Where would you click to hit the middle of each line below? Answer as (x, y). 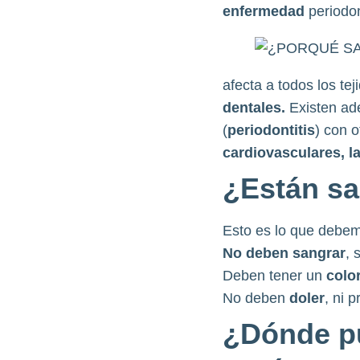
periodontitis (271, 130)
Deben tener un (274, 276)
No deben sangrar (284, 253)
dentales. (256, 108)
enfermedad (265, 11)
